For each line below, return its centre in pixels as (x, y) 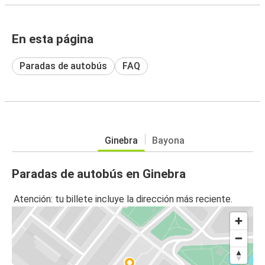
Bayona (168, 140)
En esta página (53, 39)
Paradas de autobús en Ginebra (99, 174)
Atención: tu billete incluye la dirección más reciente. (123, 199)
